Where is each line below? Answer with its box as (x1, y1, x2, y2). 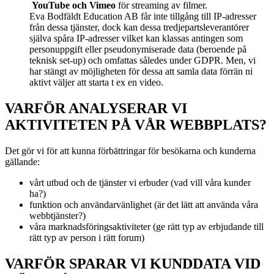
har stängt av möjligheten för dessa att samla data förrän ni (29, 66, 253, 77)
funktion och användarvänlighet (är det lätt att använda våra (29, 199, 258, 210)
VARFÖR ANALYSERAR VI (5, 100, 187, 117)
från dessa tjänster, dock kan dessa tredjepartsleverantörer (29, 22, 249, 33)
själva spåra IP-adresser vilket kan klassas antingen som (29, 33, 243, 44)
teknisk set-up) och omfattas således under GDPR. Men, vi (29, 55, 256, 66)
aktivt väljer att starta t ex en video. (29, 77, 163, 88)
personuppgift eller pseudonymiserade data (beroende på (29, 44, 246, 55)
